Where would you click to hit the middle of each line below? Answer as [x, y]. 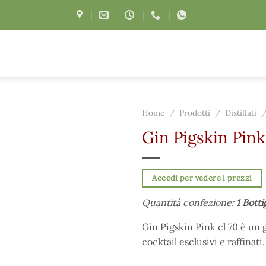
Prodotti [195, 113]
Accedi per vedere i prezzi [202, 178]
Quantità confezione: [189, 202]
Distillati [241, 113]
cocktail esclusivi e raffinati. [203, 241]
